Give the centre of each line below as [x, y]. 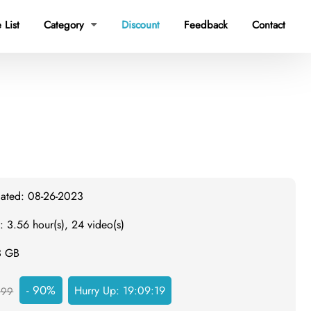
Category [66, 25]
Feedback [206, 25]
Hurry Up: [99, 291]
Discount [141, 25]
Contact [269, 25]
